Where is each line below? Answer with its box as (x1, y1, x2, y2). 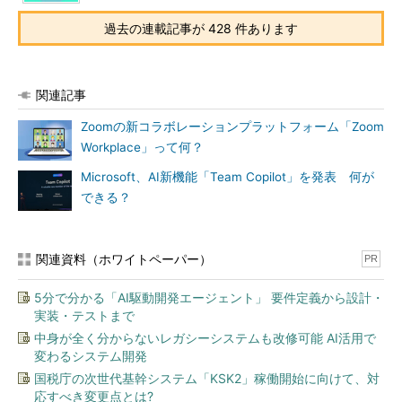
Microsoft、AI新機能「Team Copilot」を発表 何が (81, 170, 374, 184)
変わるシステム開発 (34, 348, 147, 363)
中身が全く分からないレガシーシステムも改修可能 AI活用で (34, 330, 376, 345)
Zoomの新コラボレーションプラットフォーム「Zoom (81, 119, 384, 134)
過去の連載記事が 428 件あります (104, 21, 298, 36)
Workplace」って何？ (81, 140, 204, 154)
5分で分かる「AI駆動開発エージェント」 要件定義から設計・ (34, 290, 384, 305)
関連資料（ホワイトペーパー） (36, 251, 212, 267)
